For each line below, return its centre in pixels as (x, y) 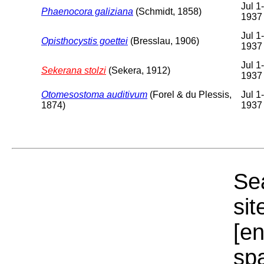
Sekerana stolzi (74, 70)
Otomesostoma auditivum (94, 94)
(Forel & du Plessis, (189, 94)
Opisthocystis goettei (85, 41)
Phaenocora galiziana (87, 11)
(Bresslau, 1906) (164, 41)
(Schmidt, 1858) (167, 11)
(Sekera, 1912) (138, 70)
